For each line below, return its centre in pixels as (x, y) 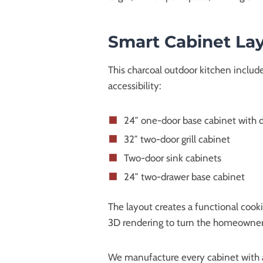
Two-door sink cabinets (173, 158)
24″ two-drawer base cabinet (184, 176)
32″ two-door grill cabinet (177, 139)
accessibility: (135, 85)
